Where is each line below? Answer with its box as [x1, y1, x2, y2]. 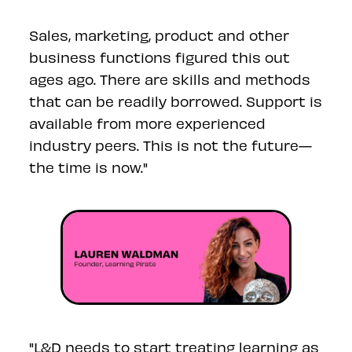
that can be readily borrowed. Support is [29, 92, 323, 109]
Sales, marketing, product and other [29, 26, 290, 43]
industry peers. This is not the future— [29, 136, 313, 153]
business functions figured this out [29, 48, 291, 65]
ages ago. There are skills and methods [29, 70, 311, 87]
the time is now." [29, 158, 148, 175]
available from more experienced [29, 114, 266, 131]
